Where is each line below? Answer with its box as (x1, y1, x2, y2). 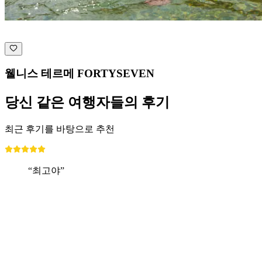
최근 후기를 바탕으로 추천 (5, 124, 115, 135)
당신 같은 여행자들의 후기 (5, 95, 170, 111)
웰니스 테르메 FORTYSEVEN (5, 67, 154, 80)
